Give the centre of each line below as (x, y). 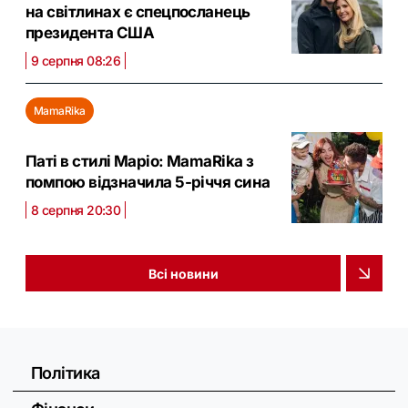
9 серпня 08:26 (76, 61)
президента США (90, 33)
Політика (66, 373)
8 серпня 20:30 (76, 209)
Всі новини (183, 273)
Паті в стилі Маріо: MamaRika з (140, 161)
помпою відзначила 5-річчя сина (148, 182)
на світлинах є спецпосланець (138, 12)
